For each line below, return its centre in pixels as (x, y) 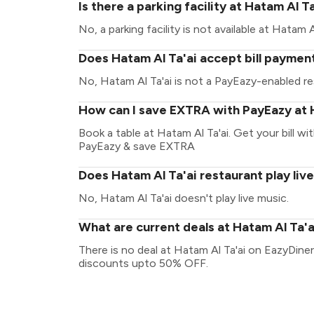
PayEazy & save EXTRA (137, 146)
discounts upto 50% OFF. (143, 263)
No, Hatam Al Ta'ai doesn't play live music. (184, 198)
